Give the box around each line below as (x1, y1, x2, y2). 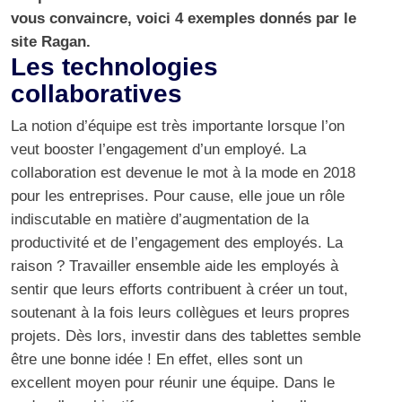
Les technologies (11, 53, 218, 82)
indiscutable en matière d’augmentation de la (11, 211, 309, 229)
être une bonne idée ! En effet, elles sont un (11, 351, 302, 369)
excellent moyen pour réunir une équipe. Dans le (11, 374, 335, 392)
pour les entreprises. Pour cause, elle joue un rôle (11, 188, 345, 205)
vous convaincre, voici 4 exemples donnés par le (11, 10, 356, 28)
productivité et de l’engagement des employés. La (11, 234, 343, 252)
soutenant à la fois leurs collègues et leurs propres (11, 304, 350, 322)
